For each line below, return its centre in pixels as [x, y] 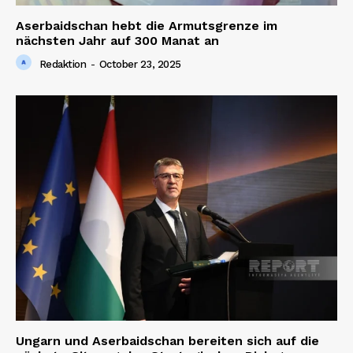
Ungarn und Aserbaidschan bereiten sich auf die [167, 340]
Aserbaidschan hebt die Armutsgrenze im [147, 26]
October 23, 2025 [140, 64]
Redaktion [62, 64]
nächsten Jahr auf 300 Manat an [117, 41]
